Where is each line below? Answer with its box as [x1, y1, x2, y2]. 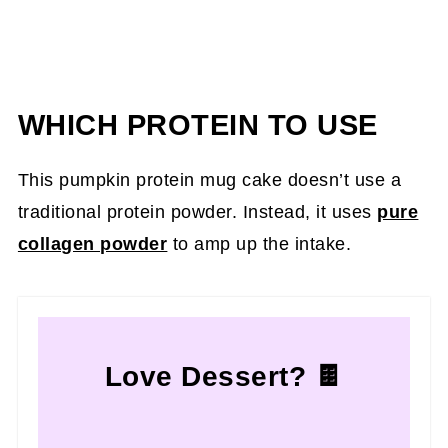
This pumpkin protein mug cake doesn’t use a [17, 169, 402, 190]
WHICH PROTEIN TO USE [17, 108, 378, 141]
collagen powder [17, 233, 168, 254]
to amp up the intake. [167, 233, 352, 254]
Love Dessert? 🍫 [104, 360, 344, 392]
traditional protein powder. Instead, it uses [17, 201, 378, 222]
